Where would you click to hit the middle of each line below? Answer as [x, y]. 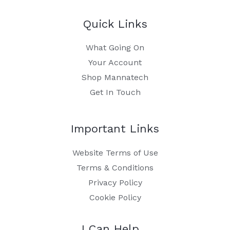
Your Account [115, 63]
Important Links [115, 129]
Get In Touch [115, 92]
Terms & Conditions [115, 167]
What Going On [115, 48]
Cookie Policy [115, 197]
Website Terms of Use [115, 152]
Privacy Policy [115, 182]
